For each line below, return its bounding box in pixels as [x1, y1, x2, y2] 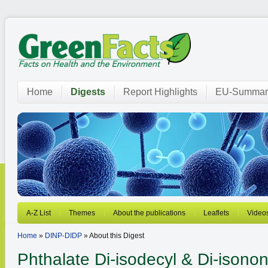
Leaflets [203, 209, 229, 217]
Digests [71, 87, 105, 97]
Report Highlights [123, 87, 197, 97]
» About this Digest [82, 232, 144, 240]
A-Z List [26, 209, 51, 217]
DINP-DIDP [45, 232, 82, 240]
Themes [69, 209, 95, 217]
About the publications [113, 209, 185, 217]
